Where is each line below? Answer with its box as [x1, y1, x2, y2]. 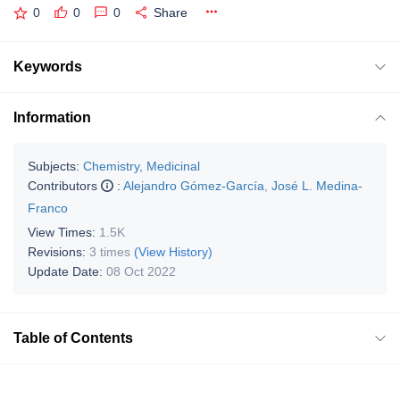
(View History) [134, 244, 212, 259]
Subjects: [28, 158, 79, 173]
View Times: [28, 224, 99, 239]
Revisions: [28, 244, 89, 259]
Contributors [28, 178, 101, 193]
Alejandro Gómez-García [123, 178, 264, 193]
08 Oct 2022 [106, 263, 176, 279]
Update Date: [28, 263, 106, 279]
